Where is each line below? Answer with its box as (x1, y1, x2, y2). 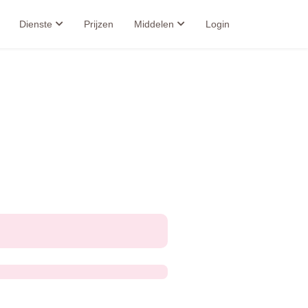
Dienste (19, 18, 52, 30)
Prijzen (84, 18, 113, 30)
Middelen (134, 18, 174, 30)
